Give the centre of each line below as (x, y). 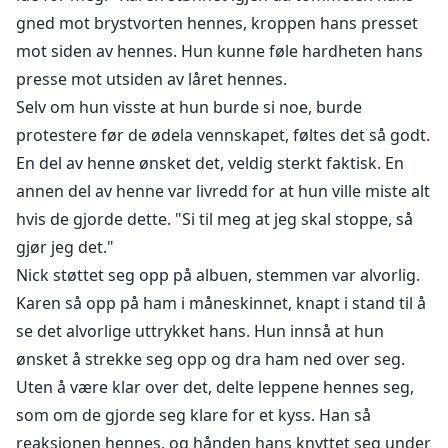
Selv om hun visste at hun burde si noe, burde (189, 107)
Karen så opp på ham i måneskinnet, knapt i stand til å (221, 303)
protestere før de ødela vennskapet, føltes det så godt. (223, 135)
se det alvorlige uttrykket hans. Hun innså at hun (200, 331)
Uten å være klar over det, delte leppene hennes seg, (215, 387)
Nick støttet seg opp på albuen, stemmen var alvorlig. (218, 275)
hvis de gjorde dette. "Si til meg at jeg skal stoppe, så (214, 219)
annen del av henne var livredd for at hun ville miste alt (223, 191)
